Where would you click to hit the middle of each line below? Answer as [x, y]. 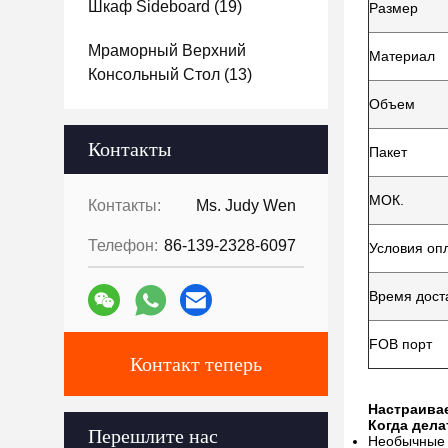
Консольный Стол [154, 74]
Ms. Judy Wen [246, 205]
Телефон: [123, 245]
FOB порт [400, 344]
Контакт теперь [196, 364]
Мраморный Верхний [167, 50]
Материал [402, 56]
